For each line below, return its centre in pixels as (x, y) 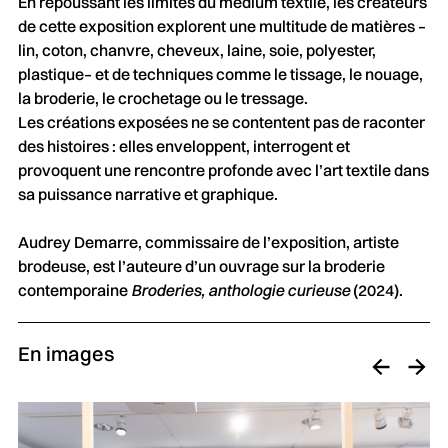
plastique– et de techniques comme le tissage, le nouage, (220, 73)
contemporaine (74, 289)
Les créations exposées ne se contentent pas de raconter (221, 121)
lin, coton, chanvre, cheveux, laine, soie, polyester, (196, 49)
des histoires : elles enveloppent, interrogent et (183, 145)
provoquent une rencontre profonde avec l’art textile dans (223, 169)
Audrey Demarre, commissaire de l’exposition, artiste (208, 241)
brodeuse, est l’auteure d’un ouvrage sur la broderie (201, 265)
